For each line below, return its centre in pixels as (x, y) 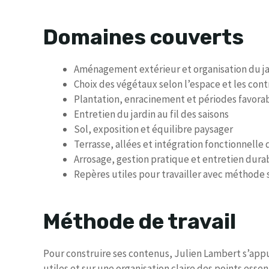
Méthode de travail (140, 222)
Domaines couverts (144, 37)
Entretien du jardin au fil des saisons (151, 114)
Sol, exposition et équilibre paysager (153, 129)
